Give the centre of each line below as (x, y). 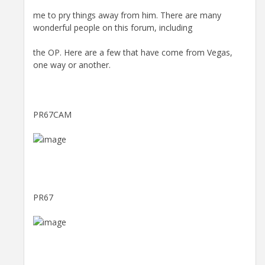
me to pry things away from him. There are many (127, 15)
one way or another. (72, 64)
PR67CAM (52, 114)
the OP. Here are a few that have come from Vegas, (133, 52)
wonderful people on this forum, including (113, 27)
